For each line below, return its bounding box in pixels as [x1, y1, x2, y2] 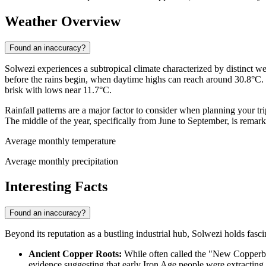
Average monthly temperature [5, 136, 116, 147]
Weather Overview [5, 14, 121, 30]
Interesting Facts [5, 178, 107, 194]
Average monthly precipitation [5, 156, 118, 167]
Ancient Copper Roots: [28, 248, 122, 259]
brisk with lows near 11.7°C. [5, 85, 112, 96]
